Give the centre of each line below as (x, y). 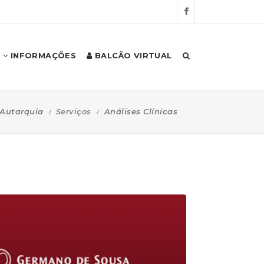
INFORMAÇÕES (42, 55)
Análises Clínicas (141, 111)
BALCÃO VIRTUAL (132, 55)
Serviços (73, 111)
